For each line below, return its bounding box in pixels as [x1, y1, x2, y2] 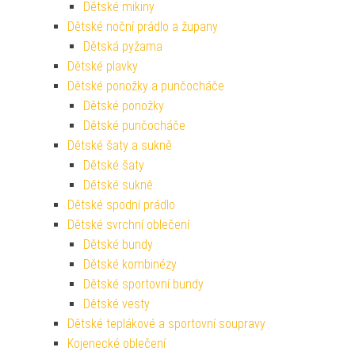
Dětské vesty [83, 296, 150, 312]
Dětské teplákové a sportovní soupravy [67, 316, 265, 332]
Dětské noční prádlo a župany [67, 19, 218, 35]
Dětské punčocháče [83, 118, 185, 134]
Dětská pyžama [83, 39, 162, 55]
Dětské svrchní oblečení [67, 217, 189, 233]
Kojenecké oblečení [67, 336, 166, 352]
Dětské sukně [83, 177, 153, 193]
